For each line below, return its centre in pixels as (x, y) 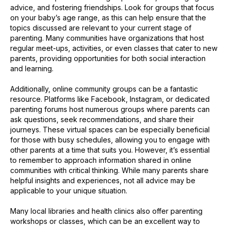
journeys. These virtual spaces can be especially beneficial (110, 129)
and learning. (32, 68)
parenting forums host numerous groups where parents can (110, 109)
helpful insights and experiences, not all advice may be (103, 180)
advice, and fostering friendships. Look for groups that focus (112, 7)
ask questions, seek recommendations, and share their (102, 119)
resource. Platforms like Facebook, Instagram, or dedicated (110, 99)
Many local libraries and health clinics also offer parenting (106, 211)
